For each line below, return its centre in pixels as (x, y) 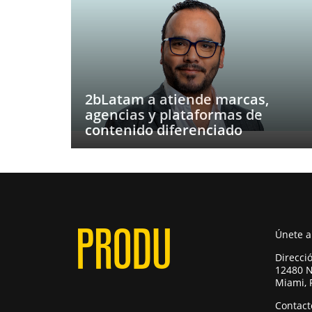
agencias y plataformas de (174, 115)
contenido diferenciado (164, 130)
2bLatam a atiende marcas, (177, 99)
